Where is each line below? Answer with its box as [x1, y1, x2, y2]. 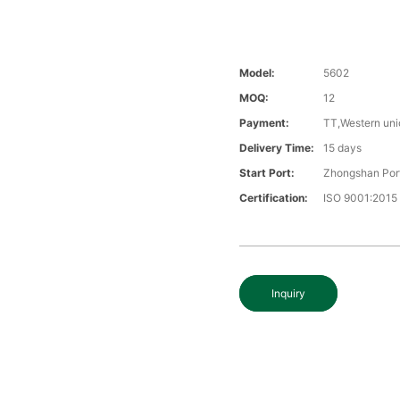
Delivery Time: [239, 141, 315, 155]
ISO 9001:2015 [323, 191, 398, 205]
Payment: [239, 116, 290, 130]
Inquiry [271, 287, 306, 301]
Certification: [239, 191, 309, 205]
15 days [323, 141, 362, 155]
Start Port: [239, 166, 296, 180]
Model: [239, 66, 276, 80]
